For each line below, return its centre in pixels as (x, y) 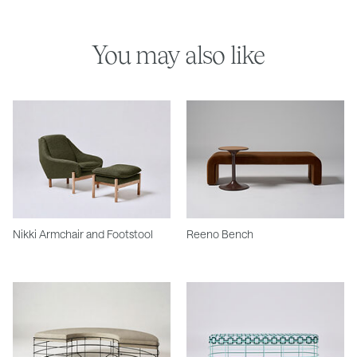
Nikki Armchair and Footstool (83, 234)
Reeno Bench (220, 234)
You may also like (178, 55)
